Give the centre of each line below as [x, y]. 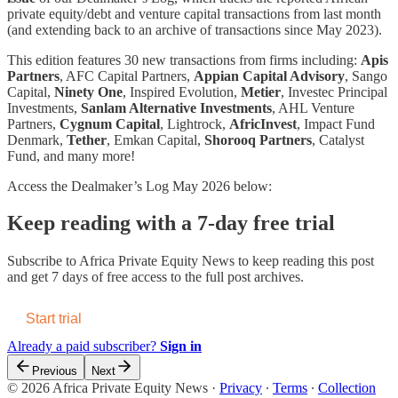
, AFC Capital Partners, [127, 76]
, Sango [366, 76]
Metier [261, 92]
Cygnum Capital [110, 123]
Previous [55, 371]
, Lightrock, [195, 123]
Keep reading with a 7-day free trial [171, 223]
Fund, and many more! [71, 155]
